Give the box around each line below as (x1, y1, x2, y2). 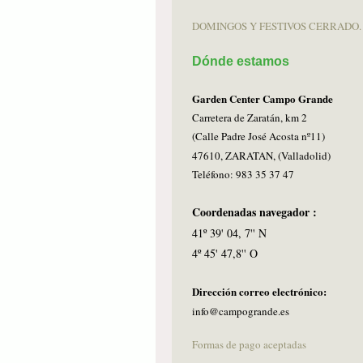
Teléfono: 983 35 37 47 (192, 166, 297, 181)
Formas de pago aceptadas (192, 336, 306, 352)
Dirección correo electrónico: (192, 284, 330, 300)
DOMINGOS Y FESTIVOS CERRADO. (192, 18, 361, 33)
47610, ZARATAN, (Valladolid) (192, 147, 331, 163)
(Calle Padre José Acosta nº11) (192, 129, 325, 144)
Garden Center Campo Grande (192, 90, 333, 106)
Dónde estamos (192, 53, 289, 68)
